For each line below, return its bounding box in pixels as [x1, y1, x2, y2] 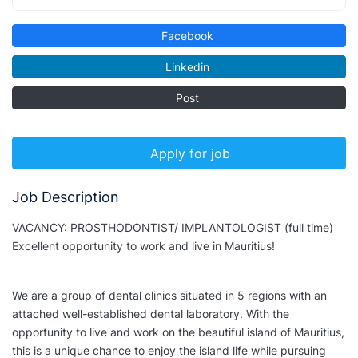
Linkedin [162, 60, 210, 74]
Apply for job [150, 145, 230, 161]
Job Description [12, 189, 119, 206]
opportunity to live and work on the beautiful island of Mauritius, [12, 325, 344, 340]
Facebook [158, 29, 214, 42]
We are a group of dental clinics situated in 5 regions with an [12, 288, 327, 303]
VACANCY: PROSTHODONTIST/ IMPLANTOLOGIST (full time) [12, 221, 333, 235]
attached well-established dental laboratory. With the [12, 307, 289, 321]
